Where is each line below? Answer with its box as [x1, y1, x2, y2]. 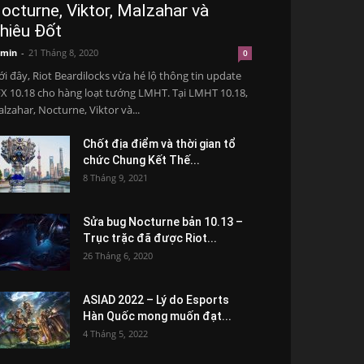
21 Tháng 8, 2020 [28, 46, 98, 58]
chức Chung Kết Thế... [83, 154, 200, 167]
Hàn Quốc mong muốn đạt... [83, 310, 232, 323]
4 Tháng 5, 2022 [83, 327, 148, 340]
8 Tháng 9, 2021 [83, 171, 148, 184]
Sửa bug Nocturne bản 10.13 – [83, 215, 243, 228]
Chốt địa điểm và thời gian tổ [83, 137, 236, 150]
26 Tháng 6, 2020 [83, 249, 153, 262]
